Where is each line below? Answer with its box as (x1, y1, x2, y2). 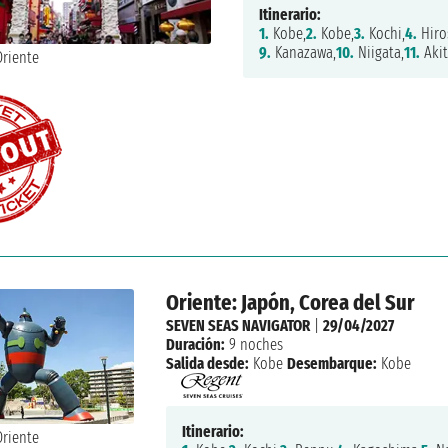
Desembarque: (287, 354, 378, 374)
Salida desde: (166, 354, 250, 374)
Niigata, (353, 43, 404, 63)
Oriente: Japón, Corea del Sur (166, 289, 416, 317)
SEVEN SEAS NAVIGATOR (166, 316, 311, 336)
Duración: (166, 335, 226, 355)
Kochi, (364, 24, 405, 44)
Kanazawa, (270, 43, 336, 63)
